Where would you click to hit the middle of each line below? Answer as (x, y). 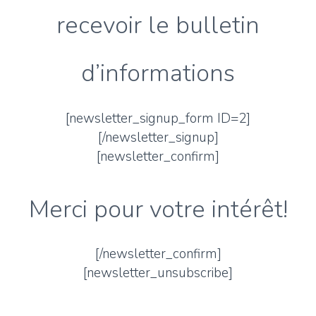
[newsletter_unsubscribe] (158, 273)
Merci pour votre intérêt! (158, 209)
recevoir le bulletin (158, 25)
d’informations (158, 73)
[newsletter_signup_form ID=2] (158, 118)
